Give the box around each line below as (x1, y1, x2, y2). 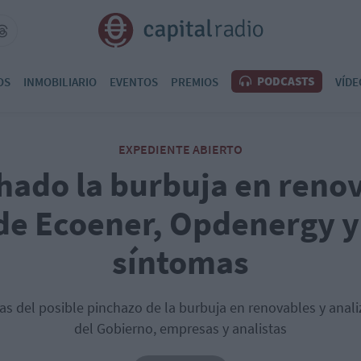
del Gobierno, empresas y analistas (74, 319, 287, 338)
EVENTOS (110, 73, 158, 89)
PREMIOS (171, 73, 218, 89)
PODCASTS (255, 73, 314, 89)
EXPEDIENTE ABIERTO (118, 141, 243, 157)
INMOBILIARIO (23, 73, 97, 89)
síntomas (112, 241, 249, 283)
